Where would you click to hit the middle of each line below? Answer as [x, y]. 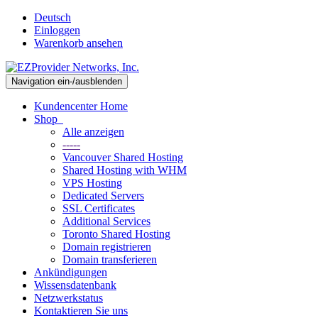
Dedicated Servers [103, 196]
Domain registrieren [107, 247]
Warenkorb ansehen [78, 43]
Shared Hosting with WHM [125, 170]
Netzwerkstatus [68, 298]
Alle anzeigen [93, 132]
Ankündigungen [71, 272]
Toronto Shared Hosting [116, 234]
